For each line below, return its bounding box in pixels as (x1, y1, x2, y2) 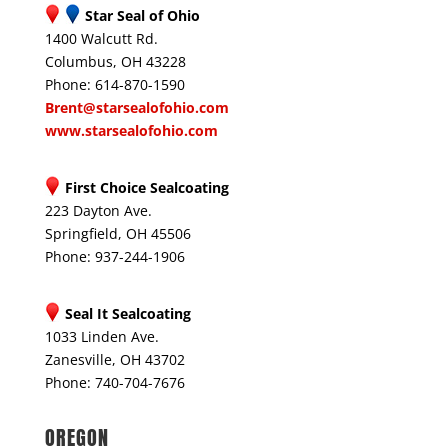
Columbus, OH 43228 (44, 52, 186, 71)
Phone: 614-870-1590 (44, 75, 185, 94)
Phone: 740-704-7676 (44, 373, 185, 392)
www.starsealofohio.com (44, 121, 218, 140)
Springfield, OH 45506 (44, 224, 191, 243)
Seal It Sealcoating (64, 304, 191, 323)
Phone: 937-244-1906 (44, 247, 185, 266)
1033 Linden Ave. (44, 327, 159, 346)
